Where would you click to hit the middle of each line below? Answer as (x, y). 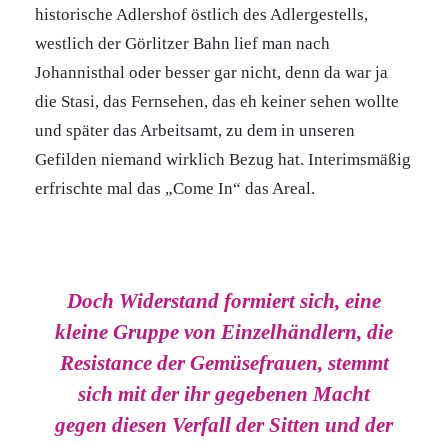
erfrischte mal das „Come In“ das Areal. (175, 188)
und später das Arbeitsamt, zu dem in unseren (195, 130)
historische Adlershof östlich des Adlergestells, (201, 14)
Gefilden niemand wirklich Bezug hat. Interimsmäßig (223, 159)
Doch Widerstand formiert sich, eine (224, 301)
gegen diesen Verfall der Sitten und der (224, 425)
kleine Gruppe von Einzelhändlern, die (224, 332)
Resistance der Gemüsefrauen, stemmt (224, 363)
